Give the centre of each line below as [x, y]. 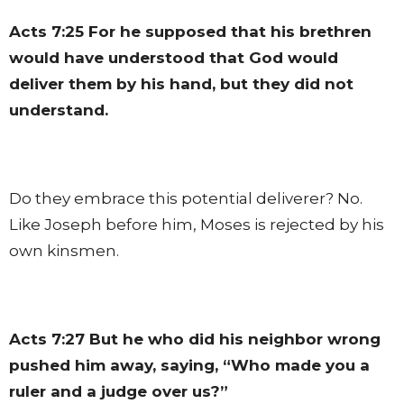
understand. [59, 110]
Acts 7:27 [47, 339]
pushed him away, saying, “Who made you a [189, 365]
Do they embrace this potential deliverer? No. [186, 198]
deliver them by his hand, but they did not [181, 83]
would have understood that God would [174, 57]
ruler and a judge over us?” [119, 391]
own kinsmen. [64, 250]
